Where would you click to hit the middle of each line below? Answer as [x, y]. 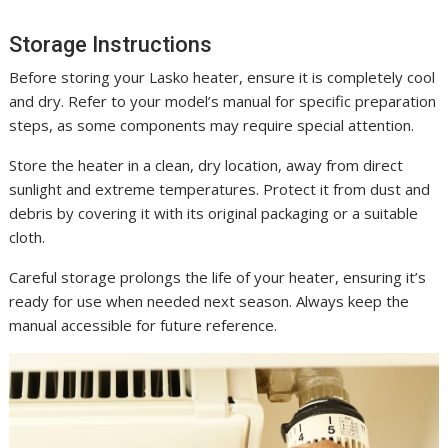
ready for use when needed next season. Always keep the [209, 300]
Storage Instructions [111, 44]
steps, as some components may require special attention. [212, 124]
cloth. [27, 236]
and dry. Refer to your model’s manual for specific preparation [223, 100]
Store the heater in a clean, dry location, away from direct [206, 164]
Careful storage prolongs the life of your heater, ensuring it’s [218, 276]
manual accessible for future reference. [143, 324]
